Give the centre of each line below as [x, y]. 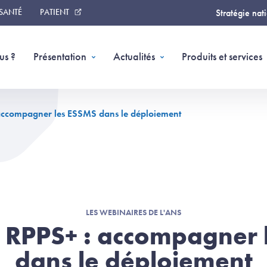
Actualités [134, 56]
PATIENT [55, 12]
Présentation [60, 56]
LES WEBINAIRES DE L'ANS [133, 212]
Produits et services [222, 56]
